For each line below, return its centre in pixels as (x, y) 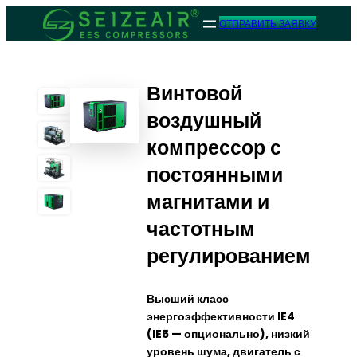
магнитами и (208, 202)
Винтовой (194, 94)
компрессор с (214, 148)
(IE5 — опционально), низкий (228, 333)
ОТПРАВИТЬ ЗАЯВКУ (267, 24)
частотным (201, 229)
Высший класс (188, 298)
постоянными (215, 175)
